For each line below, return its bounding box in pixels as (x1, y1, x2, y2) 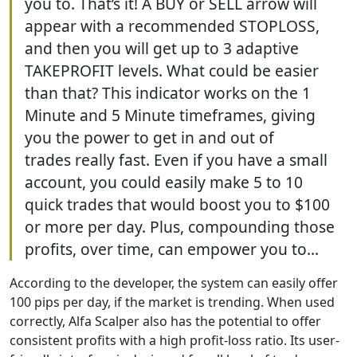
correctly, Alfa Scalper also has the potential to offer (10, 312, 321, 330)
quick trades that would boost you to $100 (25, 194, 330, 215)
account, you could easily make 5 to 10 (25, 171, 303, 193)
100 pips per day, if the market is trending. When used (10, 293, 335, 311)
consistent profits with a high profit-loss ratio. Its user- (10, 331, 339, 349)
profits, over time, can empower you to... (25, 238, 319, 260)
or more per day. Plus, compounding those (25, 216, 335, 237)
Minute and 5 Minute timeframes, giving (25, 104, 316, 126)
